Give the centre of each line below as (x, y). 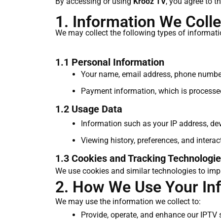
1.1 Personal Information (110, 62)
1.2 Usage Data (89, 109)
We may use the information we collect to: (128, 202)
